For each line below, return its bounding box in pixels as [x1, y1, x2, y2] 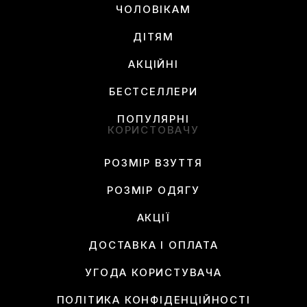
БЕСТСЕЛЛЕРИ [109, 84, 198, 98]
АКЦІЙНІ [128, 57, 179, 71]
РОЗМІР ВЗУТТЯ [104, 156, 203, 169]
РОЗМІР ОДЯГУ [107, 183, 200, 197]
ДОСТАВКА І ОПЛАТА [88, 238, 219, 251]
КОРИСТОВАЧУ [108, 123, 199, 136]
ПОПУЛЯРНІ [117, 112, 190, 125]
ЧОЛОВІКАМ [116, 2, 191, 16]
